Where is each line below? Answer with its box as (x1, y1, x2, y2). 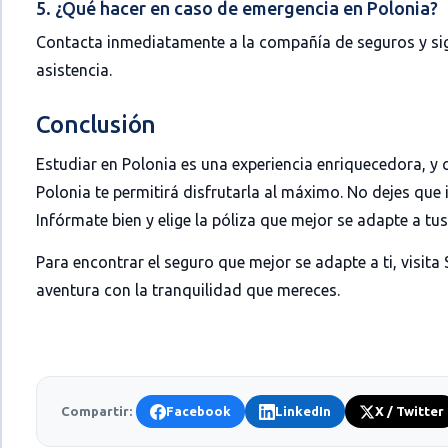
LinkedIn (274, 404, 331, 418)
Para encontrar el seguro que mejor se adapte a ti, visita (35, 253, 444, 271)
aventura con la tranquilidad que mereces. (35, 281, 340, 299)
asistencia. (35, 61, 112, 79)
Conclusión (35, 111, 157, 138)
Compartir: (60, 404, 132, 418)
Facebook (165, 404, 231, 418)
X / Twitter (374, 404, 444, 418)
